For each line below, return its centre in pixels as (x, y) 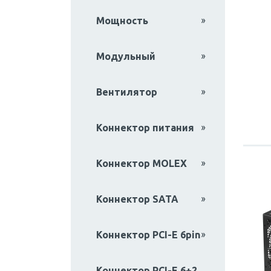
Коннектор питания (145, 127)
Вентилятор (126, 92)
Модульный (126, 56)
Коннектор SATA (137, 199)
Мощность (122, 20)
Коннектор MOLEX (141, 163)
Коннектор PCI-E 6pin (148, 234)
